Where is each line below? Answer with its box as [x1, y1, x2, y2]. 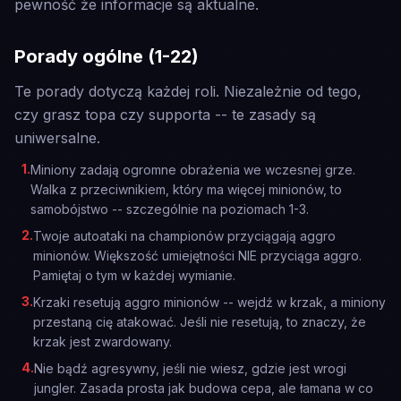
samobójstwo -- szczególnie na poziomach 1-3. [30, 201, 309, 217]
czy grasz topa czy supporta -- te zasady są [14, 106, 316, 124]
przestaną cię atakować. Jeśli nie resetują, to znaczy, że [33, 314, 366, 329]
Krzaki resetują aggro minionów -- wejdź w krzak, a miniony [33, 294, 386, 310]
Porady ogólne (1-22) [14, 46, 199, 67]
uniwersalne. [14, 129, 100, 147]
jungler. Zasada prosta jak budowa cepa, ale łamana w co [34, 380, 373, 396]
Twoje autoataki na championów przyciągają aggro [33, 228, 336, 243]
